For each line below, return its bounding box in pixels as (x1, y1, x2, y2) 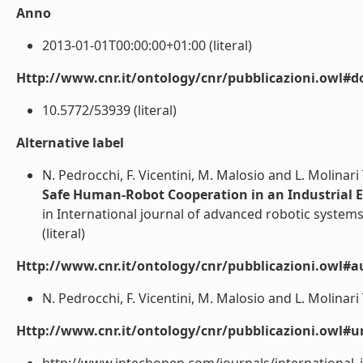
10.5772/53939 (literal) (42, 101, 177, 119)
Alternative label (16, 134, 124, 152)
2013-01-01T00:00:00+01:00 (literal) (42, 36, 252, 54)
